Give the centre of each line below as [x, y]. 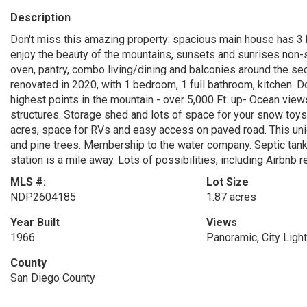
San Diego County [53, 278]
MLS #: [28, 182]
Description [40, 17]
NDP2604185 [43, 197]
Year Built [35, 222]
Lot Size [227, 182]
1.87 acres [231, 197]
